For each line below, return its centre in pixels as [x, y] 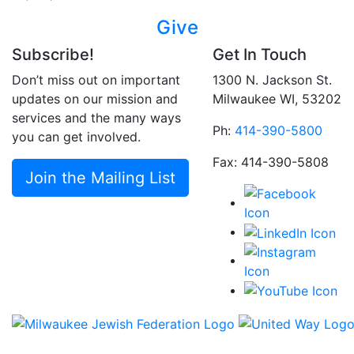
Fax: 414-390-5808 [271, 162]
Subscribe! [53, 55]
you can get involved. [76, 137]
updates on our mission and [95, 99]
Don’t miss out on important [96, 80]
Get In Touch [260, 55]
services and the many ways [96, 118]
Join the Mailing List [100, 178]
